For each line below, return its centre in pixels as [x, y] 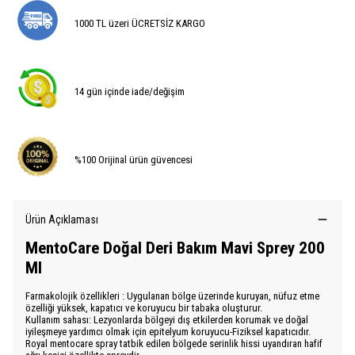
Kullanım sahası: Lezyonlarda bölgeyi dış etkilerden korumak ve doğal [167, 320]
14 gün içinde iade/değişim [130, 91]
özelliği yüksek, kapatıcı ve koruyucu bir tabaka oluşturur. [144, 308]
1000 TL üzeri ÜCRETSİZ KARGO [140, 23]
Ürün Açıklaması [62, 220]
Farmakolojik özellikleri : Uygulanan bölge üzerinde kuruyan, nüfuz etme [172, 296]
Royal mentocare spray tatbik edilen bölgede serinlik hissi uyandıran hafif [174, 344]
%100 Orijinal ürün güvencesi [134, 159]
